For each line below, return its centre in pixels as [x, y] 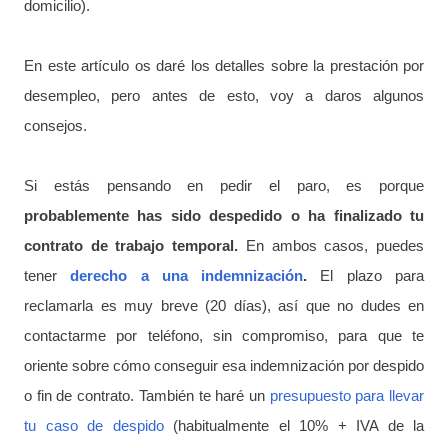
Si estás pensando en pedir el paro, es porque [224, 185]
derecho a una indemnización [187, 275]
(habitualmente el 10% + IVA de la [293, 425]
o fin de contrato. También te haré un [147, 395]
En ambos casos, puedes [331, 245]
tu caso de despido [94, 425]
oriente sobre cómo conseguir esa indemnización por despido [224, 365]
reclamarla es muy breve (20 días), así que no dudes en [224, 305]
